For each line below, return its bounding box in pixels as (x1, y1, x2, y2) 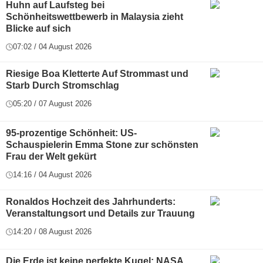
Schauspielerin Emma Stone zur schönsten (6, 140, 198, 150)
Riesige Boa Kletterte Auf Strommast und (6, 69, 188, 79)
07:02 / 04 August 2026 (13, 42, 92, 52)
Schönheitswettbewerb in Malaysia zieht (6, 12, 183, 22)
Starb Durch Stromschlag (6, 80, 119, 91)
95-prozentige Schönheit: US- (6, 128, 137, 139)
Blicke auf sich (6, 23, 71, 34)
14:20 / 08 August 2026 (13, 227, 92, 237)
